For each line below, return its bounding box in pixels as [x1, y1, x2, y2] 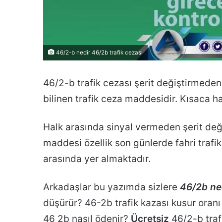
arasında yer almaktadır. [43, 153, 151, 165]
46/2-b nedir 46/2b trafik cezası [55, 49, 143, 56]
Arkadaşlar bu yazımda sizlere [43, 181, 180, 193]
